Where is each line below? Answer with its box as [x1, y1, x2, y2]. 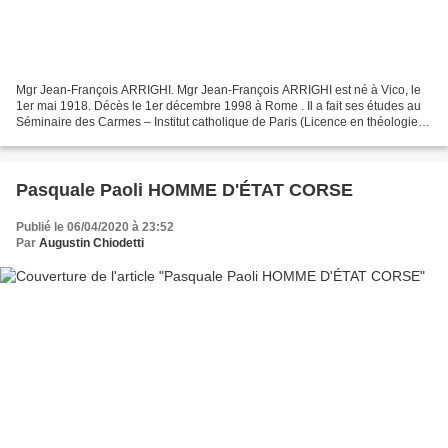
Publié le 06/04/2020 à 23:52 [16, 219, 174, 234]
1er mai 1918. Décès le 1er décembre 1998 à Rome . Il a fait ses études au [16, 98, 421, 113]
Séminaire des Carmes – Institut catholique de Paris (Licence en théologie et [16, 114, 431, 129]
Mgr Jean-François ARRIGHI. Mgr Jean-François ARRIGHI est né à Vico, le [16, 82, 421, 97]
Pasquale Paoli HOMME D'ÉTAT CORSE [16, 179, 353, 200]
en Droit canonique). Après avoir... [16, 130, 200, 145]
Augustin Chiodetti [39, 235, 144, 250]
